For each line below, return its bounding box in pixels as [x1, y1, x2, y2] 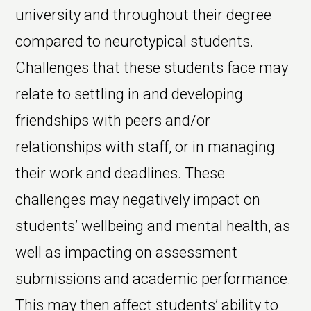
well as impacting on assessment [15, 244, 238, 262]
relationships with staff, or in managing [15, 138, 276, 156]
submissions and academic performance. [15, 270, 292, 288]
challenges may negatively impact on [15, 191, 261, 209]
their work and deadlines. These [15, 165, 226, 183]
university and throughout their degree [15, 6, 272, 24]
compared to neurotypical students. [15, 33, 254, 51]
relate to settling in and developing [15, 85, 244, 103]
